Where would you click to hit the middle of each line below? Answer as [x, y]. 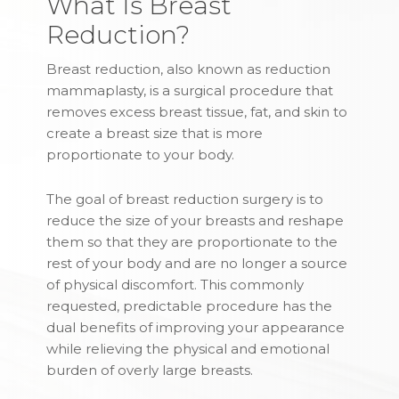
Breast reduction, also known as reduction [189, 69]
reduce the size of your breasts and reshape [195, 221]
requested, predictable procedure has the [190, 306]
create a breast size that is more [155, 134]
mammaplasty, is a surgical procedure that [190, 91]
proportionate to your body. [141, 155]
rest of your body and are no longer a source [197, 264]
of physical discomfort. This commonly [175, 285]
